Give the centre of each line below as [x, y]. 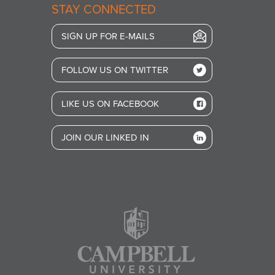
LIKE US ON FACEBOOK [110, 104]
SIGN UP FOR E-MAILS [108, 36]
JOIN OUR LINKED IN [105, 137]
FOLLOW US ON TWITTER [114, 70]
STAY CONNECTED [103, 10]
